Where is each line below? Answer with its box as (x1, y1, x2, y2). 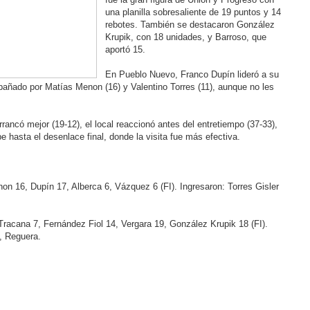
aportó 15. (104, 44, 145, 55)
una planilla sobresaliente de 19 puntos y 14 (104, 7, 281, 17)
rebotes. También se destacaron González (104, 19, 275, 30)
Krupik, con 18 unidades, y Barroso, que (104, 32, 266, 42)
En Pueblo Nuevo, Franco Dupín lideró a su (104, 69, 279, 80)
